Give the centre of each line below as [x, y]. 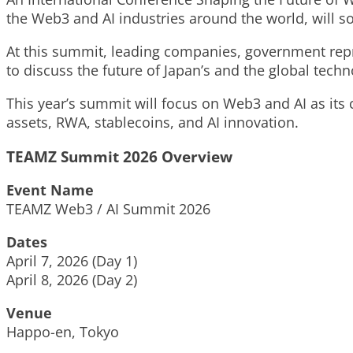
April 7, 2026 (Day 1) [72, 261]
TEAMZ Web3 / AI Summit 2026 [108, 209]
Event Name [50, 190]
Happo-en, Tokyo [63, 332]
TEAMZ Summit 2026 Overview [119, 156]
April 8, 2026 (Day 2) [72, 280]
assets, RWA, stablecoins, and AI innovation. [152, 122]
